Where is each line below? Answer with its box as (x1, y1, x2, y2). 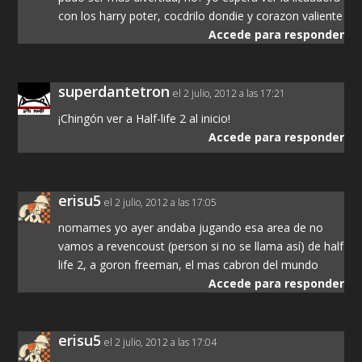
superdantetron (58, 82, 170, 102)
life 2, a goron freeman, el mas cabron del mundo (58, 257, 319, 273)
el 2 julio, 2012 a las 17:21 (173, 86, 286, 101)
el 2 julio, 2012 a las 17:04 (104, 335, 217, 350)
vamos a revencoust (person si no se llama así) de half (58, 238, 344, 255)
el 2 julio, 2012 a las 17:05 (104, 196, 217, 210)
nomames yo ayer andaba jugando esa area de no (58, 220, 324, 236)
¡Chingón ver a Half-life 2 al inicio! (58, 111, 231, 127)
